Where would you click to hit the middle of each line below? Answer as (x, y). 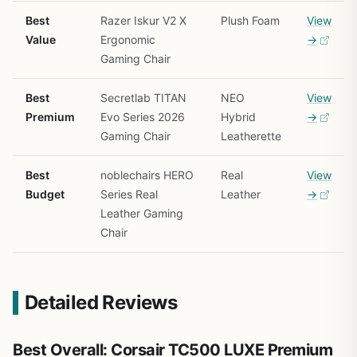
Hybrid (238, 116)
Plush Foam (250, 20)
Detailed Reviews (101, 302)
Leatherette (251, 135)
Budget (45, 194)
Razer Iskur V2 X (143, 20)
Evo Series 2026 (143, 116)
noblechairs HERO (147, 175)
